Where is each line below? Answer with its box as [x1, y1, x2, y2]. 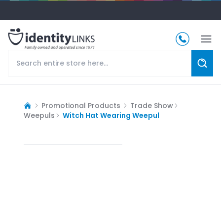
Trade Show [130, 100, 173, 110]
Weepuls [24, 110, 55, 120]
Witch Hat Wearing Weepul [63, 110, 159, 120]
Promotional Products [41, 100, 120, 110]
